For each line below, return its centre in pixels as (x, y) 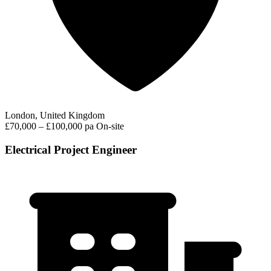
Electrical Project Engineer (71, 149)
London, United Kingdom (55, 116)
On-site (110, 126)
